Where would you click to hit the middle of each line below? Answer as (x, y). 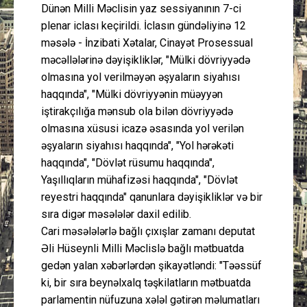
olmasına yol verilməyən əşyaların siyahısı (140, 77)
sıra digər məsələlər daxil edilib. (116, 214)
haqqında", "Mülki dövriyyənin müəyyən (132, 94)
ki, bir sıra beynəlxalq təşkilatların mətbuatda (146, 282)
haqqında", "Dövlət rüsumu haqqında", (128, 162)
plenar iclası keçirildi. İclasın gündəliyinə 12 (144, 25)
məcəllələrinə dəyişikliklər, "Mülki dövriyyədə (146, 60)
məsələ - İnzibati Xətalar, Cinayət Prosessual (147, 42)
